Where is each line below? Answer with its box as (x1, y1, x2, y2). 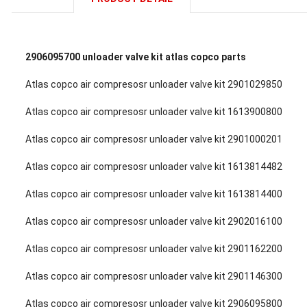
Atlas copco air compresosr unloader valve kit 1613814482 (25, 161, 282, 172)
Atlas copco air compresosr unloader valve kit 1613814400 (25, 188, 282, 199)
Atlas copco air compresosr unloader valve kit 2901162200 (25, 243, 282, 254)
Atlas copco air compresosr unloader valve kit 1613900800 (25, 106, 282, 117)
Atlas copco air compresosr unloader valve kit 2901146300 (25, 271, 282, 282)
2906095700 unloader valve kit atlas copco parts (25, 51, 246, 62)
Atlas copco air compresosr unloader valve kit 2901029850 (25, 79, 282, 90)
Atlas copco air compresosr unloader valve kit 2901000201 (25, 134, 282, 145)
